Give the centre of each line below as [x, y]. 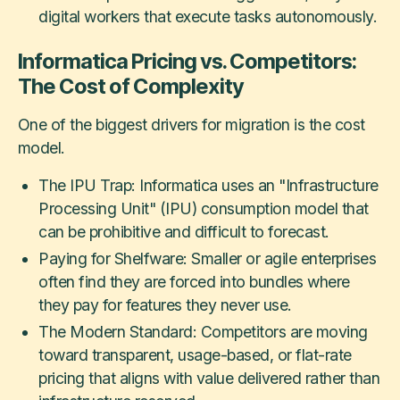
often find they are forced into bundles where [194, 281]
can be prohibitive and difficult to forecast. [184, 231]
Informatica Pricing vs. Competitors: [187, 62]
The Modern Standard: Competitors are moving [203, 331]
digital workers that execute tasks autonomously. [208, 16]
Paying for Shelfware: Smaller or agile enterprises [208, 258]
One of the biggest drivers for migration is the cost [191, 125]
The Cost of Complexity [132, 87]
